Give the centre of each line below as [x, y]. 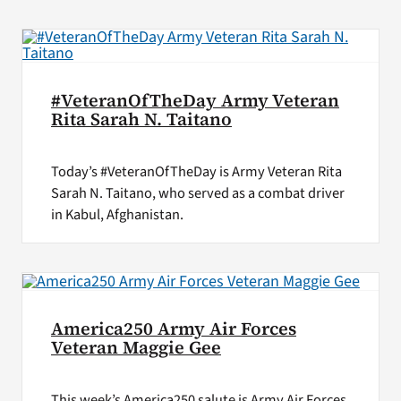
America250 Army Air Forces [173, 329]
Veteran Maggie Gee [136, 348]
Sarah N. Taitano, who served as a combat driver [197, 194]
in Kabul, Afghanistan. [117, 215]
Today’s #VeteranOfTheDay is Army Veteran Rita [196, 172]
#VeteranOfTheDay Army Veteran [195, 100]
